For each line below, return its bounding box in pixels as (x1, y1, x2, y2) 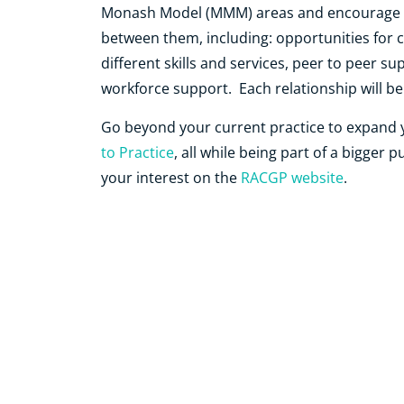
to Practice (101, 142, 174, 162)
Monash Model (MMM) (101, 3, 256, 23)
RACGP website (241, 167, 344, 188)
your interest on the (101, 167, 241, 188)
